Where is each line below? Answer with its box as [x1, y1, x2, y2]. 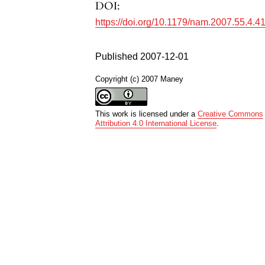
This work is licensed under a [95, 109, 198, 118]
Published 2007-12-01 [95, 51, 189, 62]
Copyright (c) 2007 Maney [95, 74, 184, 83]
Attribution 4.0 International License [95, 118, 217, 128]
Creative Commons [198, 109, 264, 118]
